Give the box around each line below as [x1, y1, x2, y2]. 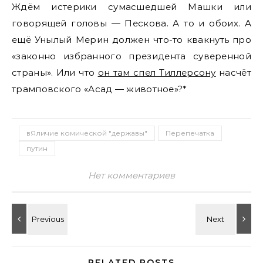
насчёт [215, 67, 251, 78]
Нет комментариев [88, 170, 175, 181]
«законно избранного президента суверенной [12, 50, 251, 62]
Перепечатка [166, 129, 214, 137]
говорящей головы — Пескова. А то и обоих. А [12, 18, 251, 29]
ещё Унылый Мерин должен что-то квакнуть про [12, 34, 251, 45]
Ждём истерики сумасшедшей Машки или [12, 1, 251, 12]
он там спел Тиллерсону [97, 67, 216, 78]
